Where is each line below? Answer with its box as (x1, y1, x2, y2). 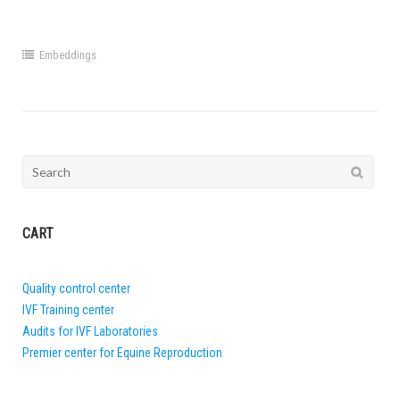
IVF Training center (21, 303, 114, 318)
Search (21, 158, 57, 173)
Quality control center (21, 281, 130, 296)
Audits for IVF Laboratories (21, 324, 158, 339)
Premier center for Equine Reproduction (21, 346, 222, 361)
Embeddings (38, 48, 96, 62)
